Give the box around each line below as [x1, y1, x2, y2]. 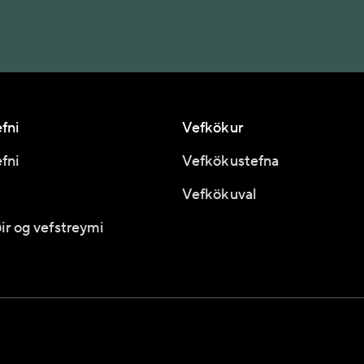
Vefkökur [182, 119, 243, 137]
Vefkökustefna [182, 152, 279, 171]
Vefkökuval [182, 185, 257, 204]
